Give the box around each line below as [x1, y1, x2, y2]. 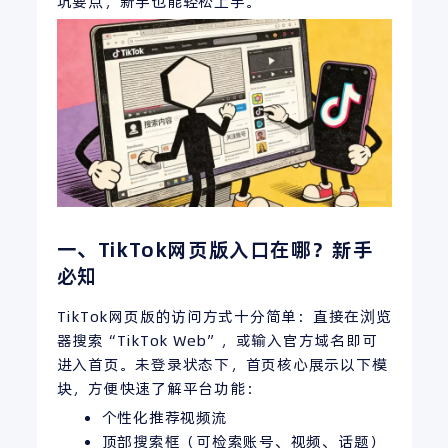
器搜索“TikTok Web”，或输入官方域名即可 [56, 330, 378, 352]
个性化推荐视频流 [101, 407, 228, 429]
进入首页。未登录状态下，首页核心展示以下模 [56, 354, 388, 376]
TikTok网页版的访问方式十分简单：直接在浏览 [56, 306, 392, 328]
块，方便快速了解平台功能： [56, 378, 262, 400]
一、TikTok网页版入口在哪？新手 [56, 236, 374, 265]
